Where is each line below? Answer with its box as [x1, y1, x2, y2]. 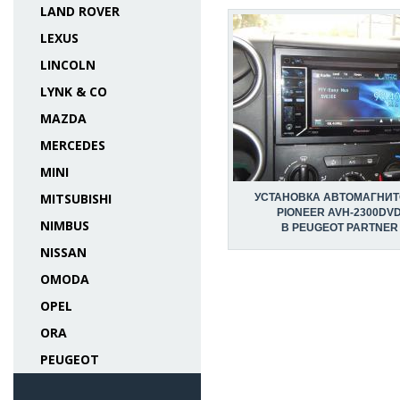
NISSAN [40, 244, 87, 261]
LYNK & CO [40, 83, 107, 100]
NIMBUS [40, 217, 89, 234]
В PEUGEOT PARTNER [280, 221, 398, 234]
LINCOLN [40, 56, 96, 73]
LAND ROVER [40, 3, 120, 20]
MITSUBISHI [40, 190, 112, 207]
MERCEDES [40, 137, 105, 154]
